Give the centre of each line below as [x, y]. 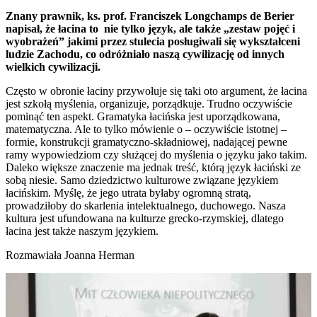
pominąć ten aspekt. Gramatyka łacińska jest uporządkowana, [143, 117]
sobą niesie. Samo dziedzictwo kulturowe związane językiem [142, 180]
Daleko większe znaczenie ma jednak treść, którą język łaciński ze [153, 168]
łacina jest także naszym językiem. [82, 231]
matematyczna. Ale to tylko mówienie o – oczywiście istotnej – [146, 129]
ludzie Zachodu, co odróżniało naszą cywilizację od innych [145, 54]
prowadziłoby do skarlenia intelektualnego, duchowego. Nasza [146, 206]
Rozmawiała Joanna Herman [70, 255]
